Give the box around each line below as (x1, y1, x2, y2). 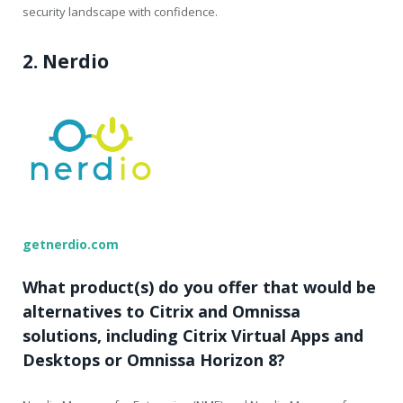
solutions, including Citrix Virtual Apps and (22, 325, 363, 347)
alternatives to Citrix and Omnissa (22, 300, 300, 323)
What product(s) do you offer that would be (22, 276, 376, 299)
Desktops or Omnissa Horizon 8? (22, 349, 285, 372)
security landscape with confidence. (22, 4, 218, 21)
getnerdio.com (22, 236, 119, 254)
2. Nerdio (22, 49, 109, 75)
